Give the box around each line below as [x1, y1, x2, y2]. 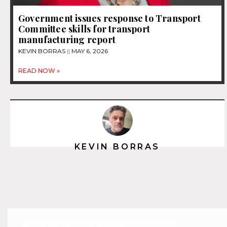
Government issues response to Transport [18, 12, 201, 25]
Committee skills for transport [18, 23, 150, 35]
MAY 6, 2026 [70, 47, 108, 55]
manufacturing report [18, 33, 116, 46]
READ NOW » [18, 67, 60, 75]
